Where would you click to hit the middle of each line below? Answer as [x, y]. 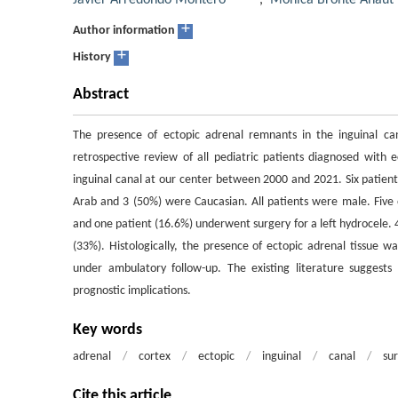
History [92, 57]
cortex [155, 357]
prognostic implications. [132, 291]
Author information [124, 31]
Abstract [101, 95]
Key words [107, 330]
